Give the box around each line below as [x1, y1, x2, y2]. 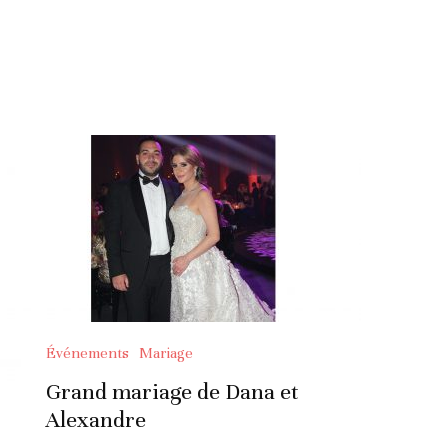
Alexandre [46, 405, 146, 433]
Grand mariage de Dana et [46, 377, 299, 405]
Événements [46, 343, 129, 362]
